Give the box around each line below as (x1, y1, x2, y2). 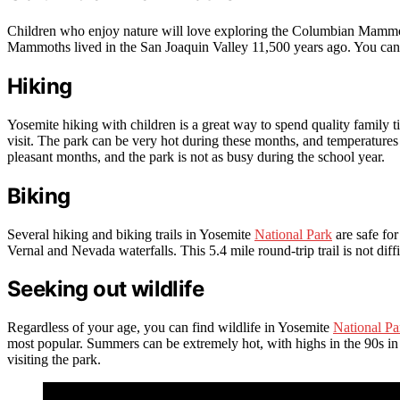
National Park (254, 226, 332, 242)
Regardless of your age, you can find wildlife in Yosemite (7, 320, 333, 336)
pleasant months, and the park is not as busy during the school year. (7, 148, 385, 164)
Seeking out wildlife (7, 276, 204, 303)
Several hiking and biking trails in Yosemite (7, 226, 254, 242)
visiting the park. (7, 352, 101, 368)
